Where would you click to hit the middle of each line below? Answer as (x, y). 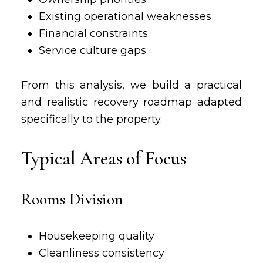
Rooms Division (72, 199)
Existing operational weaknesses (125, 16)
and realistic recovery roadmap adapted (131, 102)
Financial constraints (93, 33)
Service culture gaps (92, 50)
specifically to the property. (91, 119)
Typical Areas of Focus (103, 158)
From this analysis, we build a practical (131, 85)
